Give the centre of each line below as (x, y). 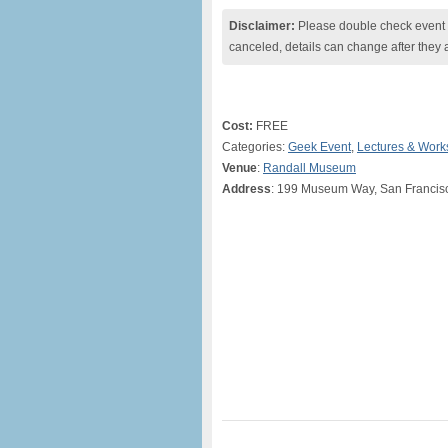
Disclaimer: (262, 26)
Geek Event (319, 147)
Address (246, 189)
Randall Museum (309, 168)
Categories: (255, 147)
